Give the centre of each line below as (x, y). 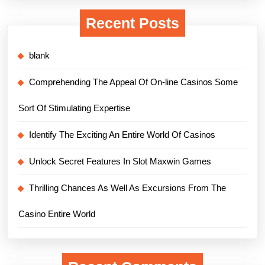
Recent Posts (132, 23)
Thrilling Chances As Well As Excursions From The (127, 188)
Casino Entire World (57, 214)
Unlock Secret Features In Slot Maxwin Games (120, 161)
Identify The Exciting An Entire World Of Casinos (122, 134)
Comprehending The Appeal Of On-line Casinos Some (133, 82)
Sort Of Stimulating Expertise (74, 108)
